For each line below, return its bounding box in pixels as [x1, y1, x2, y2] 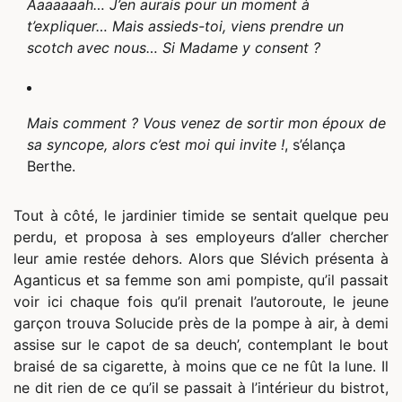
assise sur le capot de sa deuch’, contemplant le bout [13, 336, 389, 354]
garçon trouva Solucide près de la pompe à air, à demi [13, 314, 389, 333]
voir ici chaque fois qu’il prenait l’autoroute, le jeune [13, 293, 389, 311]
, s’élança [284, 135, 345, 154]
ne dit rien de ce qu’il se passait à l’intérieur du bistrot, [13, 379, 389, 398]
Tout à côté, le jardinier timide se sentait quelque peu [13, 206, 389, 225]
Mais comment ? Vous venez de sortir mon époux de [27, 114, 386, 133]
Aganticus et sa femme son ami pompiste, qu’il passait [13, 271, 389, 290]
